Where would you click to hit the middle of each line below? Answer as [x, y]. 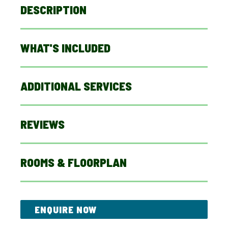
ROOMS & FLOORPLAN [74, 162]
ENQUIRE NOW [66, 209]
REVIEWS [42, 124]
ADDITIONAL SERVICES [76, 86]
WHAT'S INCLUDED [65, 48]
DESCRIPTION [53, 9]
